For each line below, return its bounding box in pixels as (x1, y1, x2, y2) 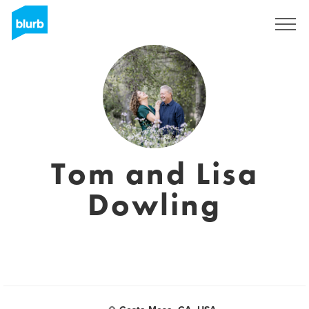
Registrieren (201, 19, 247, 30)
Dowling (88, 185, 221, 225)
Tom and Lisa (50, 154, 259, 194)
